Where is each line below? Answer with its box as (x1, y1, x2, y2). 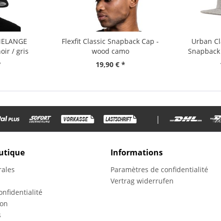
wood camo (91, 46, 129, 56)
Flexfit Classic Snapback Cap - (62, 37, 159, 46)
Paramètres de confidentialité (110, 164, 208, 174)
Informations (110, 147, 163, 158)
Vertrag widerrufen (110, 176, 174, 185)
